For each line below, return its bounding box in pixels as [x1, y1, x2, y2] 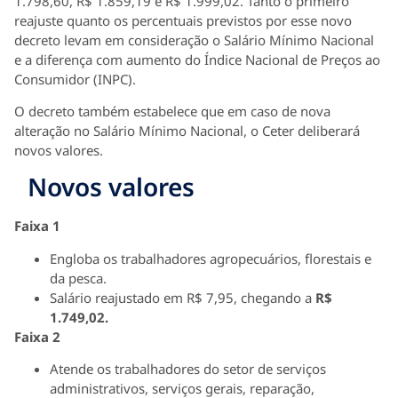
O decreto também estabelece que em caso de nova [14, 101, 330, 120]
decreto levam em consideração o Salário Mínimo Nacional [14, 30, 374, 49]
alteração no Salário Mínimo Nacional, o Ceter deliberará [14, 121, 360, 139]
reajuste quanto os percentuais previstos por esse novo [14, 11, 352, 29]
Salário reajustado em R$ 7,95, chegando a [50, 288, 315, 306]
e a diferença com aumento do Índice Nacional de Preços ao [14, 50, 380, 68]
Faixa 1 [14, 217, 60, 235]
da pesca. [50, 268, 107, 287]
